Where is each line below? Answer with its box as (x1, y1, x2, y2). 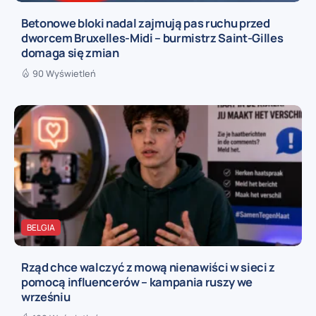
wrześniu (21, 288, 71, 305)
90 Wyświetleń (32, 67, 96, 80)
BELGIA (27, 221, 55, 234)
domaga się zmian (21, 44, 119, 61)
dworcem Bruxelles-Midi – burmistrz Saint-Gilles (21, 29, 284, 46)
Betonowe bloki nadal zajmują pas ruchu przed (21, 14, 270, 31)
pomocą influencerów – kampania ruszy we (21, 273, 253, 290)
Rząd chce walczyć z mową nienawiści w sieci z (21, 258, 276, 275)
